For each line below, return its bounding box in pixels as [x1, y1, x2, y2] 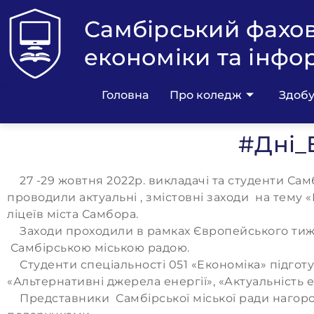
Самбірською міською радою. [7, 241, 190, 254]
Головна [102, 88, 149, 102]
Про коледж [170, 88, 242, 102]
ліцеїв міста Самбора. [7, 207, 139, 221]
